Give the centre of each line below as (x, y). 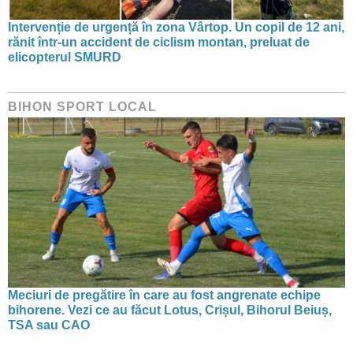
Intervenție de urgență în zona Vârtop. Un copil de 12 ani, (176, 27)
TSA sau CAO (49, 325)
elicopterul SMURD (65, 57)
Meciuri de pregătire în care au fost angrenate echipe (164, 295)
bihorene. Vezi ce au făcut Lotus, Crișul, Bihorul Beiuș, (170, 310)
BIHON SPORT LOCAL (82, 106)
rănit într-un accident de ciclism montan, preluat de (159, 42)
